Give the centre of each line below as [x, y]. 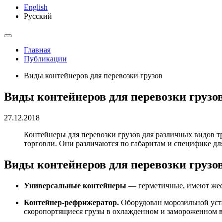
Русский [38, 16]
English [36, 7]
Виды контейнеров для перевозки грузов [93, 76]
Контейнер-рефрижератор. [71, 202]
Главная [37, 50]
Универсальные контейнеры [75, 185]
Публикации [45, 59]
